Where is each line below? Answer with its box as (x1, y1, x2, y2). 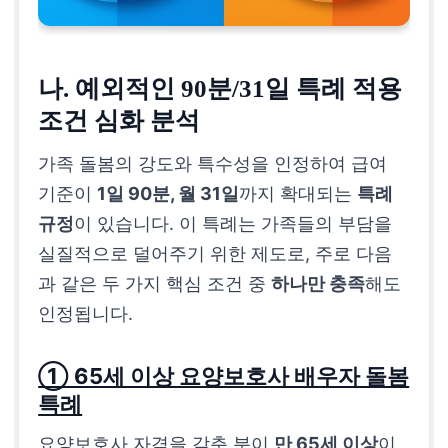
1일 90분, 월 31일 (97, 183, 240, 205)
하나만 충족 (271, 273, 366, 295)
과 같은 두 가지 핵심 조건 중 (38, 273, 272, 295)
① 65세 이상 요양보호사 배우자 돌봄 (38, 363, 410, 390)
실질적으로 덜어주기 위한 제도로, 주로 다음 (38, 243, 393, 265)
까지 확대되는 (239, 183, 358, 205)
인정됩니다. (38, 303, 134, 325)
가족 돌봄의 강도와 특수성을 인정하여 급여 (38, 153, 388, 175)
